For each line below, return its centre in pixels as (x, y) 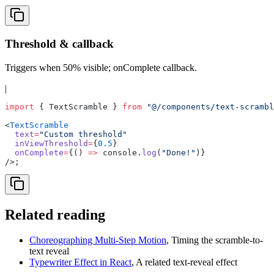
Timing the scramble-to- (217, 240)
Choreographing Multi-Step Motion (98, 240)
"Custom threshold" (83, 134)
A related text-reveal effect (187, 262)
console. (120, 152)
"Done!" (179, 152)
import (20, 106)
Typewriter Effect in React (80, 262)
